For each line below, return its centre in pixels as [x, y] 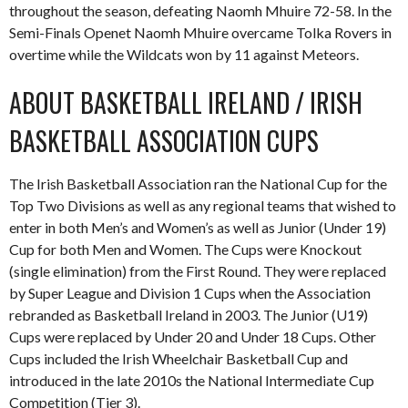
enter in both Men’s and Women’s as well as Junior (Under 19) [198, 227]
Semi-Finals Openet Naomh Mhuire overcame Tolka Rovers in [200, 32]
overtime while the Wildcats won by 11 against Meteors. [184, 54]
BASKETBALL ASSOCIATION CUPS [164, 140]
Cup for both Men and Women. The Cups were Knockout [185, 249]
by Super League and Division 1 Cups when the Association [190, 292]
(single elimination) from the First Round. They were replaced [198, 270]
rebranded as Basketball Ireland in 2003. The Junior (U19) [189, 314]
